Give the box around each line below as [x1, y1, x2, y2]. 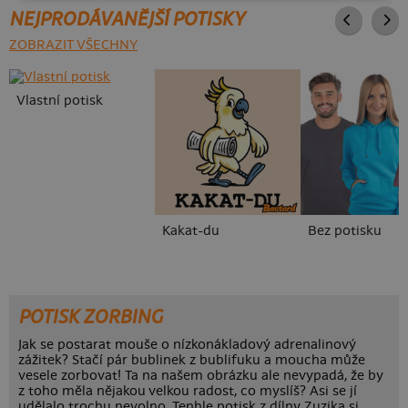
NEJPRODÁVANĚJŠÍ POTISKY [9, 7, 246, 32]
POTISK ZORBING [18, 305, 163, 330]
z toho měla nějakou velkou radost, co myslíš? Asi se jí [18, 383, 358, 400]
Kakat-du [162, 223, 220, 240]
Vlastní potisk [16, 93, 104, 109]
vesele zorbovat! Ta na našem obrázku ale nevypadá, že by [18, 368, 384, 384]
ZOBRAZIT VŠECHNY [9, 37, 138, 54]
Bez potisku [308, 223, 382, 240]
